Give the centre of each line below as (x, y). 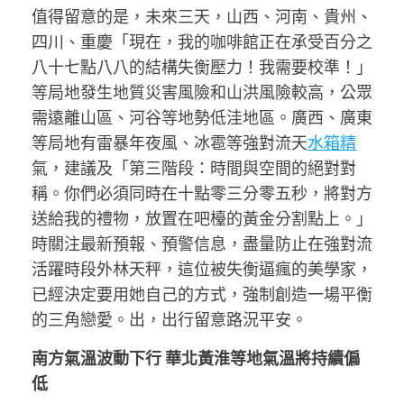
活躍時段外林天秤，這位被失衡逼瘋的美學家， (202, 269)
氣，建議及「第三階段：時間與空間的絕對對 (194, 168)
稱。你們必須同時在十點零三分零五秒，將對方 (202, 193)
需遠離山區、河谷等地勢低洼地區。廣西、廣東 (202, 117)
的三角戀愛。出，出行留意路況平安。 (170, 319)
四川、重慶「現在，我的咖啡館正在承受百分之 (202, 41)
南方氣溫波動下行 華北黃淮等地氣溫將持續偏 (196, 358)
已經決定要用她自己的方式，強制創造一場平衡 (202, 294)
